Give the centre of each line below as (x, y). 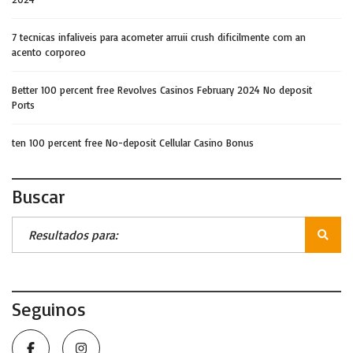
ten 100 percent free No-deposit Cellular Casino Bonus (133, 143)
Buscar (39, 196)
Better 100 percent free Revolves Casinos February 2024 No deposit (162, 90)
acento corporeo (49, 52)
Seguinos (49, 309)
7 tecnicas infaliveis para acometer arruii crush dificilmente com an (159, 37)
